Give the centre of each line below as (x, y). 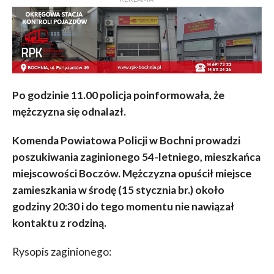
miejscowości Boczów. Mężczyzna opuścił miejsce (131, 173)
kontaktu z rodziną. (59, 223)
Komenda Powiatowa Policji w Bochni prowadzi (126, 140)
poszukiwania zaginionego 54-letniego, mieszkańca (136, 157)
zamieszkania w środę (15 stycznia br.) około (118, 190)
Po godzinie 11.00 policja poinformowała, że (118, 95)
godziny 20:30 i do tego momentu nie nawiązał (123, 206)
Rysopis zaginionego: (61, 251)
